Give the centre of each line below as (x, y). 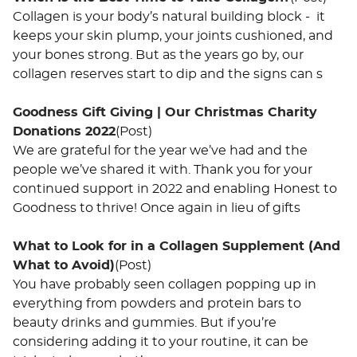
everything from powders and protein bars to (157, 303)
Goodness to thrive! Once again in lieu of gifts (157, 208)
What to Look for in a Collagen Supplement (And (177, 246)
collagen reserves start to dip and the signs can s (168, 74)
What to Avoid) (64, 265)
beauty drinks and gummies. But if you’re (145, 322)
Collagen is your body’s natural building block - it (169, 16)
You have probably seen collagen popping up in (165, 284)
